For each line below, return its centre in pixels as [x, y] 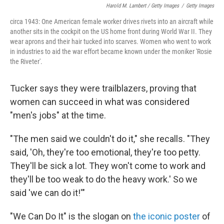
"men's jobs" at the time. [58, 115]
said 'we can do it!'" [47, 193]
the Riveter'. [26, 62]
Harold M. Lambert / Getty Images [142, 6]
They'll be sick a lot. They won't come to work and [108, 166]
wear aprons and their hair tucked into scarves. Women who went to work [110, 42]
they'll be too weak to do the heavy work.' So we [104, 179]
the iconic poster [166, 216]
